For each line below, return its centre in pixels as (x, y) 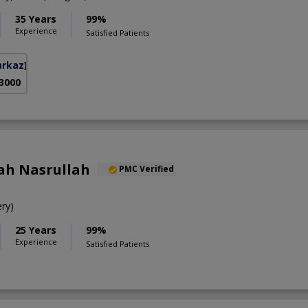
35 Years (36, 19)
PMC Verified (146, 169)
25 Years (36, 230)
